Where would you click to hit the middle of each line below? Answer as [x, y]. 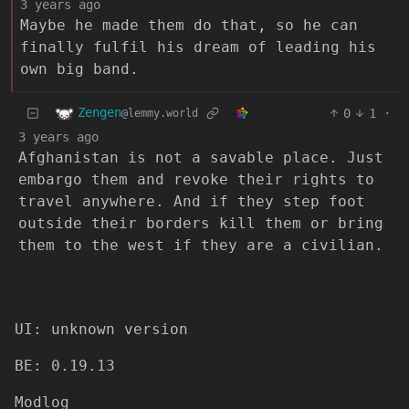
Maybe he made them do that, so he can [189, 25]
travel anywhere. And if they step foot [192, 201]
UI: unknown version [101, 329]
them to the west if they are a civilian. [201, 245]
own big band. [79, 68]
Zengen [100, 113]
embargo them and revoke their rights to [196, 179]
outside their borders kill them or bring [201, 223]
